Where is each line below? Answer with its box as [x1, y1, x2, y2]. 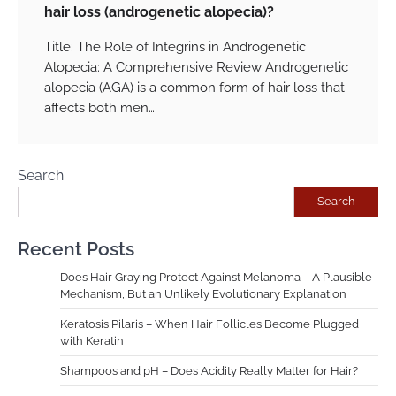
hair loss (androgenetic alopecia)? [44, 3, 274, 20]
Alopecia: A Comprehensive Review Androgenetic [44, 58, 348, 74]
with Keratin [60, 333, 124, 347]
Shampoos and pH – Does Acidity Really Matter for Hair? [60, 363, 358, 377]
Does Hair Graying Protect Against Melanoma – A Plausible [60, 270, 372, 284]
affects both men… [44, 99, 155, 115]
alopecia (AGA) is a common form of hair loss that [44, 79, 345, 95]
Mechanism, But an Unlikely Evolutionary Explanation [60, 286, 346, 301]
